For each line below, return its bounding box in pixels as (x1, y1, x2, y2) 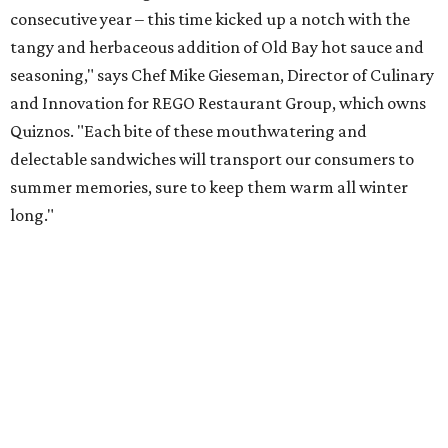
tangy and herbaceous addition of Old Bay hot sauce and (10, 37, 424, 57)
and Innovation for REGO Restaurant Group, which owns (10, 93, 426, 113)
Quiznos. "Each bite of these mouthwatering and (10, 121, 367, 141)
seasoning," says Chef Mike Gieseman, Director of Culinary (10, 65, 434, 85)
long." (10, 205, 54, 225)
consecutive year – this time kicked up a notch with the (10, 9, 410, 29)
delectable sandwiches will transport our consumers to (10, 149, 414, 169)
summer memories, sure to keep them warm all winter (10, 177, 408, 197)
